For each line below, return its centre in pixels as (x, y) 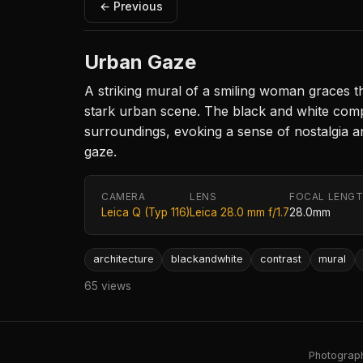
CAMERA (124, 197)
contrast (280, 259)
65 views (108, 286)
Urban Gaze (140, 62)
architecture (123, 259)
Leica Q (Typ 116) (145, 213)
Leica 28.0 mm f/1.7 (239, 213)
